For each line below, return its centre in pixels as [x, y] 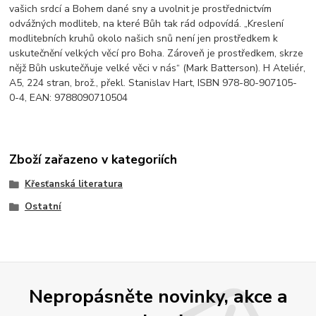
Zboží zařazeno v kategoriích [93, 159]
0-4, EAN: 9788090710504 [69, 98]
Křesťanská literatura [73, 184]
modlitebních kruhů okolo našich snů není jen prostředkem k [144, 39]
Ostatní [43, 206]
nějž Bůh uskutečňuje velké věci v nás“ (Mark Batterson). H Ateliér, [158, 68]
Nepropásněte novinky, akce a [158, 296]
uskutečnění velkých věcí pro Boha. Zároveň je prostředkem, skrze [157, 54]
